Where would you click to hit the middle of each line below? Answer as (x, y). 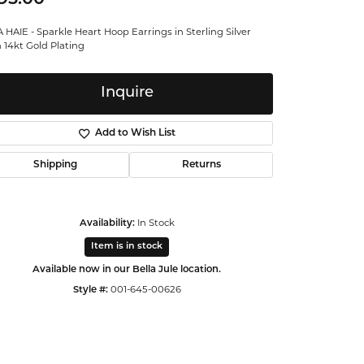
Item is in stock (127, 246)
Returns (201, 165)
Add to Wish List (135, 133)
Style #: (90, 290)
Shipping (55, 165)
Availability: (107, 223)
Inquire (127, 93)
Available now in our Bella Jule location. (127, 269)
